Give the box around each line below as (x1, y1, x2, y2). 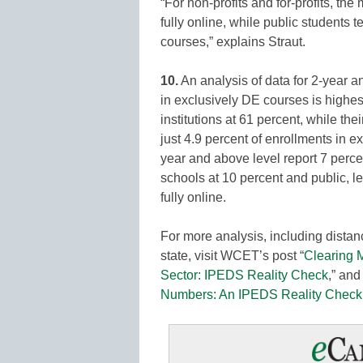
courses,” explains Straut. (160, 34, 305, 49)
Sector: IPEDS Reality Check (160, 267, 328, 282)
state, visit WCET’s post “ (160, 248, 304, 263)
